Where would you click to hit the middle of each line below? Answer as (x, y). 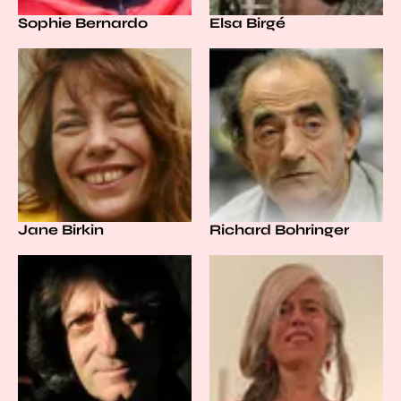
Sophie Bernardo (83, 23)
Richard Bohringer (279, 230)
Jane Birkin (61, 230)
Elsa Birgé (247, 23)
